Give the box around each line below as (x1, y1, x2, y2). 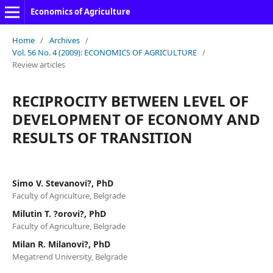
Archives (49, 34, 80, 46)
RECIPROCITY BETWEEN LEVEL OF (12, 90, 249, 111)
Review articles (12, 58, 65, 70)
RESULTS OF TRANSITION (12, 127, 193, 147)
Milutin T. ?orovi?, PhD (12, 207, 106, 219)
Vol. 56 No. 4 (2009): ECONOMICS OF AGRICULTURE (12, 46, 197, 58)
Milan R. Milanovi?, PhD (12, 238, 110, 250)
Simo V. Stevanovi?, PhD (12, 177, 113, 189)
